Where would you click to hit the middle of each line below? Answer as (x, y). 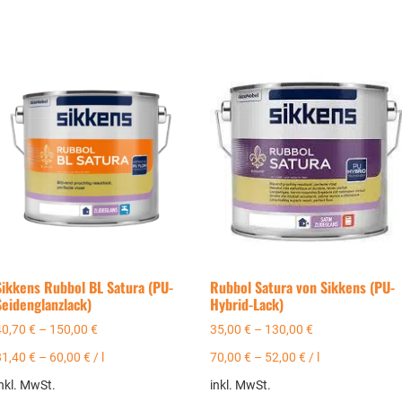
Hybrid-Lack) (247, 304)
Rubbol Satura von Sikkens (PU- (302, 287)
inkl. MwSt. (240, 386)
